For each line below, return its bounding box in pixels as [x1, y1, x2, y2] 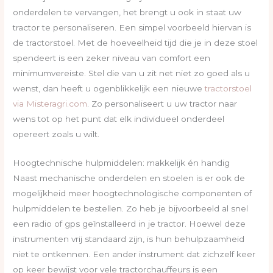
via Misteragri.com [13, 98, 88, 108]
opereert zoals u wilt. [13, 129, 100, 139]
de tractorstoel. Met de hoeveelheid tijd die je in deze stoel [13, 37, 258, 48]
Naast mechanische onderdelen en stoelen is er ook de [13, 172, 246, 183]
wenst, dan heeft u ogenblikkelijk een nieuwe [13, 83, 205, 93]
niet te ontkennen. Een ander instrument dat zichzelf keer [13, 249, 256, 259]
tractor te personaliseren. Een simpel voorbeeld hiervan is [13, 22, 252, 32]
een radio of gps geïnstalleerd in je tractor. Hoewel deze [13, 218, 246, 229]
